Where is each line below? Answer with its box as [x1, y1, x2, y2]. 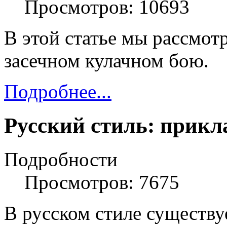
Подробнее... [4, 81, 111, 103]
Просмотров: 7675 [24, 171, 179, 194]
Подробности [4, 148, 118, 171]
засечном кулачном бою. [4, 50, 209, 72]
